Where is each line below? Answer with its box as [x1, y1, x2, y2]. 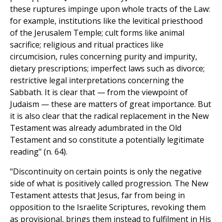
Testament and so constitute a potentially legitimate [10, 134, 204, 146]
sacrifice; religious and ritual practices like [10, 39, 164, 51]
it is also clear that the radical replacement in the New [10, 111, 209, 122]
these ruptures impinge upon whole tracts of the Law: [10, 3, 210, 15]
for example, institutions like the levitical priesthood [10, 15, 203, 27]
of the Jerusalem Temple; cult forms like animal [10, 27, 184, 39]
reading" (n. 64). [10, 146, 67, 158]
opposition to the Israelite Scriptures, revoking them [10, 202, 206, 213]
